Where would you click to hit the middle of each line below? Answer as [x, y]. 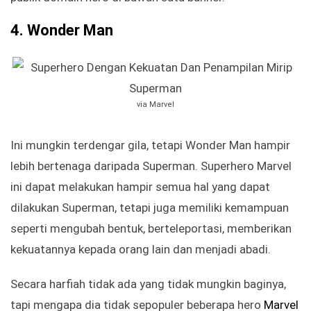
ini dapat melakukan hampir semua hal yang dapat [140, 187]
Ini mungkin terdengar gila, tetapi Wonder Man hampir [150, 145]
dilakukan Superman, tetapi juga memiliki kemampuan [150, 208]
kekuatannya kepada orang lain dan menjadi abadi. [141, 250]
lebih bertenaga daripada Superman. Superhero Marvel [151, 166]
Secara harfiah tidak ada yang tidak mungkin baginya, [148, 284]
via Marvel [155, 105]
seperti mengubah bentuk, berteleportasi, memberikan [151, 229]
